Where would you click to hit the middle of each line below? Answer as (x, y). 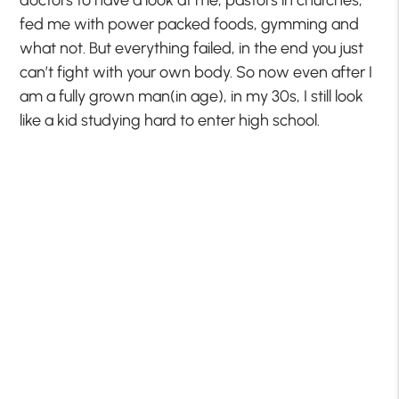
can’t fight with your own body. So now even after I (196, 73)
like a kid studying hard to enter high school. (170, 121)
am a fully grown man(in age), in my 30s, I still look (192, 97)
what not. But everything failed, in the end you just (192, 49)
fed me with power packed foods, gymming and (190, 24)
